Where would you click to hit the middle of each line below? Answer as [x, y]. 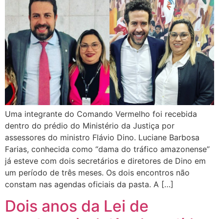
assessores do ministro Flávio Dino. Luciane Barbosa [102, 138]
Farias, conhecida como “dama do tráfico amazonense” [107, 149]
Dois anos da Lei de [77, 206]
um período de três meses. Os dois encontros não [97, 173]
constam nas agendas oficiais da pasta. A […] [89, 185]
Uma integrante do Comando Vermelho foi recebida [101, 114]
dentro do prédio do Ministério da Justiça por [90, 126]
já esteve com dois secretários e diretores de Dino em [105, 161]
